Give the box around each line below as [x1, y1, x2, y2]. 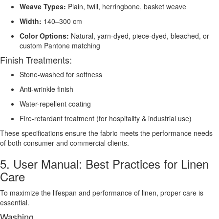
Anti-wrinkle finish [20, 84, 73, 94]
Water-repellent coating [20, 98, 91, 109]
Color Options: [20, 30, 69, 41]
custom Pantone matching [20, 40, 100, 50]
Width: [20, 16, 42, 26]
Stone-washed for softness [20, 69, 102, 79]
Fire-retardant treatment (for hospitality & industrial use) [20, 113, 192, 123]
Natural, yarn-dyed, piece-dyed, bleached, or [69, 30, 209, 41]
